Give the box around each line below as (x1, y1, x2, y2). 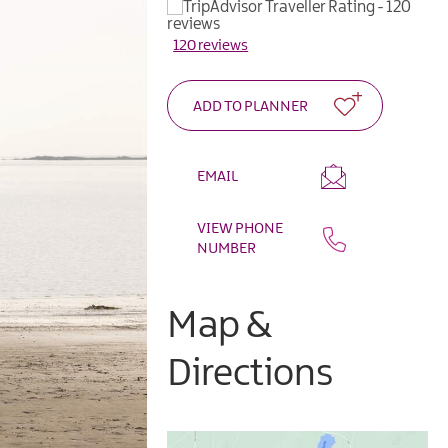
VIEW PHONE (197, 221, 284, 238)
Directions (167, 355, 334, 395)
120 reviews (173, 38, 249, 55)
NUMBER (197, 241, 257, 258)
